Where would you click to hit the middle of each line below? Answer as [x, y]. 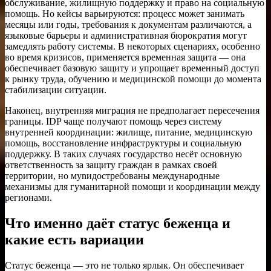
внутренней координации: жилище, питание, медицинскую [129, 132]
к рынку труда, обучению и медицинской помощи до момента [133, 79]
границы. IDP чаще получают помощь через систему [113, 122]
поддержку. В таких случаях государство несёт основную [123, 154]
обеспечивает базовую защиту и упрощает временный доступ [132, 68]
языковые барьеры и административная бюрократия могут [126, 36]
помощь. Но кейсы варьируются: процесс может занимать [125, 14]
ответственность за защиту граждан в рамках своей [111, 165]
